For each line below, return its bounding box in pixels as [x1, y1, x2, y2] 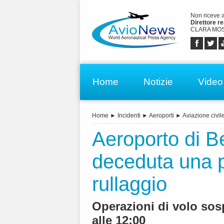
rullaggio [92, 173, 167, 195]
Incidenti [117, 112, 140, 119]
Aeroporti [149, 112, 174, 119]
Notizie [143, 76, 173, 87]
